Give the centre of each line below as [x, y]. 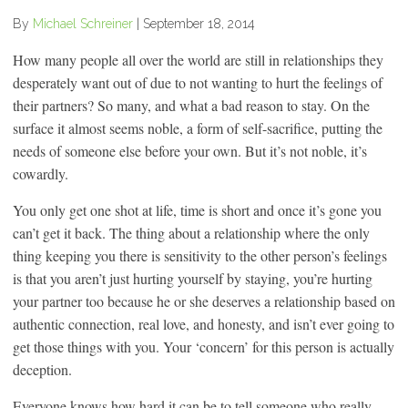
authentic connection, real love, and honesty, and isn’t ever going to [204, 323]
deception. [42, 369]
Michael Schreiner [83, 23]
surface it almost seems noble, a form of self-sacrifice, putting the [198, 127]
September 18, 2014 [199, 23]
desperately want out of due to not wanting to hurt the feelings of [198, 82]
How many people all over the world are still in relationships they [198, 59]
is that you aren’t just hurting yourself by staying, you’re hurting [193, 278]
